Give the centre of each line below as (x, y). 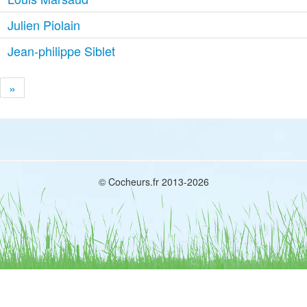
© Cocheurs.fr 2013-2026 (153, 182)
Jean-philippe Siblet (62, 51)
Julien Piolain (44, 25)
